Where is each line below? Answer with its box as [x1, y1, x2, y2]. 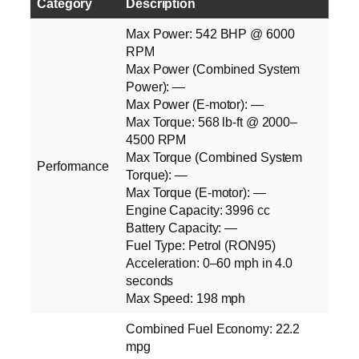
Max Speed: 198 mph [126, 290, 246, 305]
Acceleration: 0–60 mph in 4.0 [126, 255, 293, 270]
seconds [126, 272, 174, 288]
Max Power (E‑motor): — [126, 96, 264, 111]
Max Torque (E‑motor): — [126, 184, 266, 200]
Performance [37, 158, 109, 173]
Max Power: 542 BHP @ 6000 [126, 26, 295, 41]
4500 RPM [126, 131, 187, 147]
